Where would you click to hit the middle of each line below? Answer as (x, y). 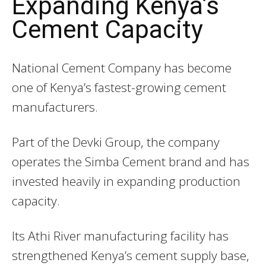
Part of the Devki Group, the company (116, 142)
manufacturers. (55, 107)
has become (196, 68)
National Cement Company (86, 68)
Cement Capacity (107, 30)
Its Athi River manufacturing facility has (120, 236)
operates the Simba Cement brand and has (131, 162)
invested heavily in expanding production (126, 181)
